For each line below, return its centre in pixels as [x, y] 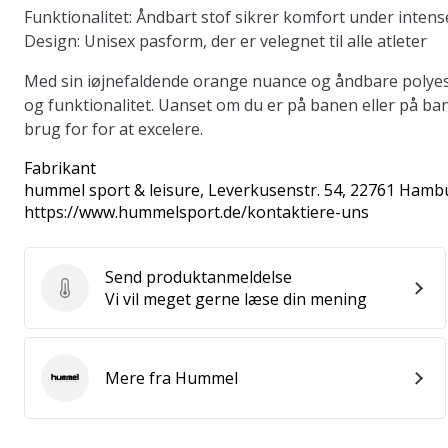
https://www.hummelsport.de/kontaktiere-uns [196, 212]
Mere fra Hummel [171, 378]
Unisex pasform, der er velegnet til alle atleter [253, 41]
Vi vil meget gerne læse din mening [236, 299]
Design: [52, 41]
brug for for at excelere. [113, 129]
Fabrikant [60, 168]
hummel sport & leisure [112, 190]
